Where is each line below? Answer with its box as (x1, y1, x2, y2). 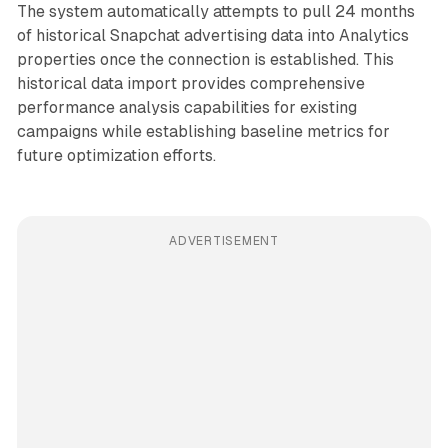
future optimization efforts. (16, 145, 216, 165)
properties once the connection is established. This (16, 49, 394, 69)
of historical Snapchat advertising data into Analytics (16, 25, 409, 45)
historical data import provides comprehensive (16, 73, 365, 93)
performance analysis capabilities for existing (16, 97, 357, 117)
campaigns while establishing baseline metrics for (16, 121, 390, 141)
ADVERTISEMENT (169, 233, 279, 248)
